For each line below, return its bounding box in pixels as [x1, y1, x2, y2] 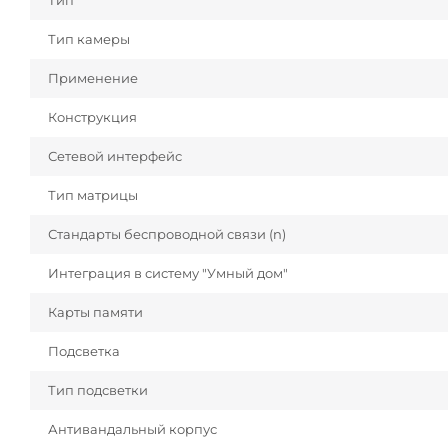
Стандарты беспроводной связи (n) [48, 226, 286, 243]
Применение [48, 70, 138, 87]
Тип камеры [48, 31, 130, 48]
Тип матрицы [48, 187, 138, 204]
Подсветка [48, 343, 120, 360]
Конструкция [48, 109, 137, 126]
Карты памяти [48, 304, 143, 321]
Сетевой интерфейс [48, 148, 182, 165]
